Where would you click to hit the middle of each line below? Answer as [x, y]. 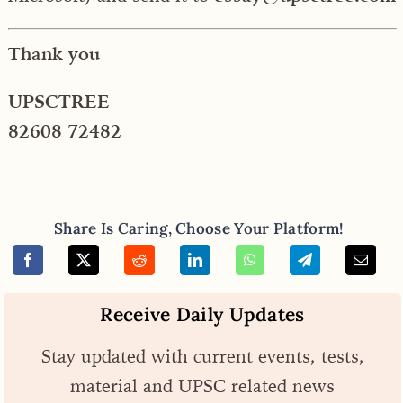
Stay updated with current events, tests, [202, 356]
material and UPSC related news [202, 386]
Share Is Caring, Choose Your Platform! [199, 228]
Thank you [54, 53]
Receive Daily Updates [202, 314]
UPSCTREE [59, 101]
